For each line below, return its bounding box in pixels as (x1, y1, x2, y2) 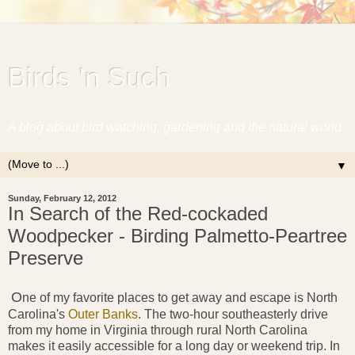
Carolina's (8, 307, 68, 321)
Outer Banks (68, 307, 138, 321)
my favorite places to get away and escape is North (50, 290, 338, 304)
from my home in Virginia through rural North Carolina (8, 323, 307, 337)
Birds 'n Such (8, 63, 170, 93)
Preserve (8, 247, 83, 269)
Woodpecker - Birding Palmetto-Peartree (8, 225, 347, 246)
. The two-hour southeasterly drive (138, 307, 328, 321)
